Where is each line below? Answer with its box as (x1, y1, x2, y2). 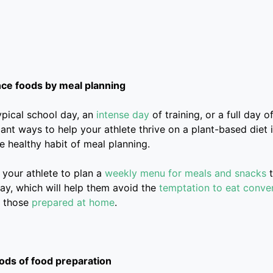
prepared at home (31, 196, 115, 208)
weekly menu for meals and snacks (104, 166, 266, 179)
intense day (96, 108, 149, 121)
